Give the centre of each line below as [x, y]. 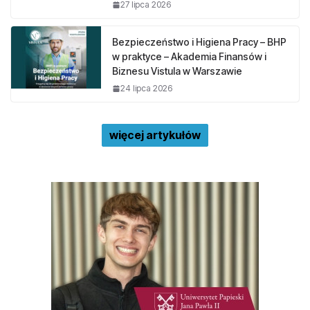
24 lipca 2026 [146, 89]
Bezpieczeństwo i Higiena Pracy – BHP [199, 42]
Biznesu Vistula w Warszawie [177, 71]
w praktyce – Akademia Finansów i [189, 57]
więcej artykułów [155, 135]
